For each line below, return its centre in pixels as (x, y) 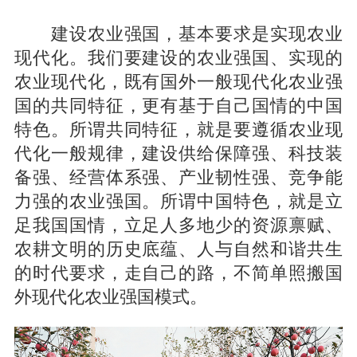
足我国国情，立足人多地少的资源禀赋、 (178, 223)
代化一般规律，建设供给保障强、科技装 (178, 151)
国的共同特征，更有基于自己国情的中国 (178, 103)
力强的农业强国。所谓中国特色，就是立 (178, 199)
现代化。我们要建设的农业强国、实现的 (178, 55)
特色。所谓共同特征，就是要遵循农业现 (178, 127)
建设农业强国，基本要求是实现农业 (178, 31)
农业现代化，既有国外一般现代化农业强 (178, 79)
